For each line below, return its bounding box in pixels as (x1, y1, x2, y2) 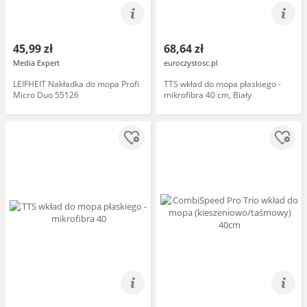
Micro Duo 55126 (13, 89, 79, 101)
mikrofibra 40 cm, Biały (164, 89, 251, 101)
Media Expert (13, 58, 60, 68)
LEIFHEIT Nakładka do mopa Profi (13, 78, 139, 90)
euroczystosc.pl (164, 58, 218, 68)
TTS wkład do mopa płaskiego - (164, 78, 281, 90)
